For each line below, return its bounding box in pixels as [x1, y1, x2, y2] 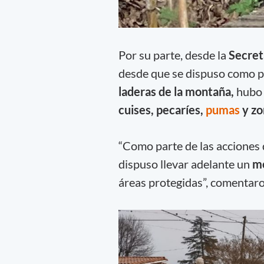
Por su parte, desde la [118, 47, 229, 62]
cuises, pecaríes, [118, 102, 206, 117]
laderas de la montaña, [118, 84, 236, 98]
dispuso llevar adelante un [118, 157, 252, 171]
